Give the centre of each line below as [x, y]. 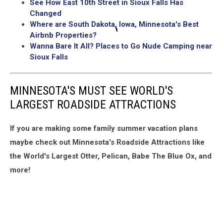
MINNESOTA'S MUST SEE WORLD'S [91, 90]
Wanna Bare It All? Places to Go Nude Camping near [121, 46]
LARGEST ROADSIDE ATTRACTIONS [93, 104]
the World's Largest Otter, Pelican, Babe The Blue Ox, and [111, 156]
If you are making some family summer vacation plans [104, 128]
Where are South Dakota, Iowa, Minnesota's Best [114, 24]
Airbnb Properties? [63, 35]
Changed [46, 13]
